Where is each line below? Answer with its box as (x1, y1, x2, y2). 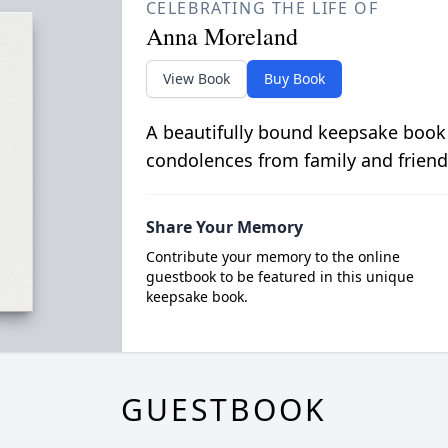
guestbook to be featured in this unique (145, 267, 414, 286)
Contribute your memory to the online (145, 247, 400, 266)
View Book (162, 69, 230, 88)
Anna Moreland (145, 20, 298, 52)
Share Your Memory (145, 216, 303, 238)
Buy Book (263, 69, 325, 88)
